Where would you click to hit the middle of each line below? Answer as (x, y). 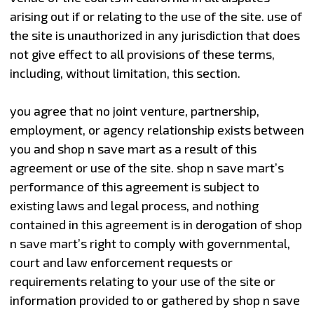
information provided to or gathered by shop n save (155, 300)
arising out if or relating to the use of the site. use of (156, 16)
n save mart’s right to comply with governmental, (150, 243)
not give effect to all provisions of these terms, (142, 54)
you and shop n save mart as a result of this (133, 148)
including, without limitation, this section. (125, 73)
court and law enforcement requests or (121, 262)
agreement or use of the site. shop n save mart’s (146, 167)
